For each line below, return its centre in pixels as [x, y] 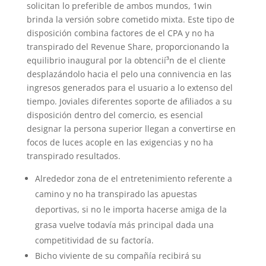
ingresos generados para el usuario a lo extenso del [129, 88]
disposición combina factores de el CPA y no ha [120, 33]
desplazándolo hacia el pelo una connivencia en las [129, 74]
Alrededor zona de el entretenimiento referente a [133, 178]
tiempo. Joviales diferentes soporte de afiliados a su [129, 101]
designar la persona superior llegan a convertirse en [131, 129]
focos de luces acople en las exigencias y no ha [120, 142]
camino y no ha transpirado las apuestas [116, 194]
